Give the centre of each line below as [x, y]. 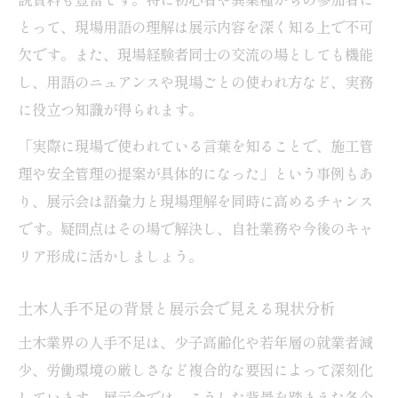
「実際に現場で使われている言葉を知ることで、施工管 [195, 145]
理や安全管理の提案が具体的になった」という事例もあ [195, 173]
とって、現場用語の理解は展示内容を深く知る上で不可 [195, 26]
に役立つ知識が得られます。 [110, 109]
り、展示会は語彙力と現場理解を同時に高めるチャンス [195, 200]
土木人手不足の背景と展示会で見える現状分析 [176, 307]
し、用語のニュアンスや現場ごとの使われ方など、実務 [195, 81]
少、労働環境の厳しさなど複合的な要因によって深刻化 [195, 369]
